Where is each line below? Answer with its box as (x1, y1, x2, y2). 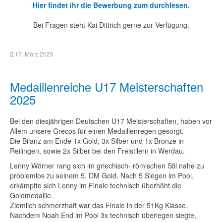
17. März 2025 (15, 50, 54, 58)
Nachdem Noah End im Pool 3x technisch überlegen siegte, (10, 210, 196, 220)
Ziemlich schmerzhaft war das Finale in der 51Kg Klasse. (10, 200, 188, 210)
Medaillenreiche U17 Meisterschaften (10, 78, 203, 95)
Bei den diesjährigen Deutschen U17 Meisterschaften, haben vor (10, 116, 212, 126)
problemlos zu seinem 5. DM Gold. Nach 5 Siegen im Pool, (10, 170, 194, 180)
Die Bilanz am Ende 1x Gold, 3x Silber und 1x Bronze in (10, 136, 184, 146)
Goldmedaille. (10, 190, 53, 200)
